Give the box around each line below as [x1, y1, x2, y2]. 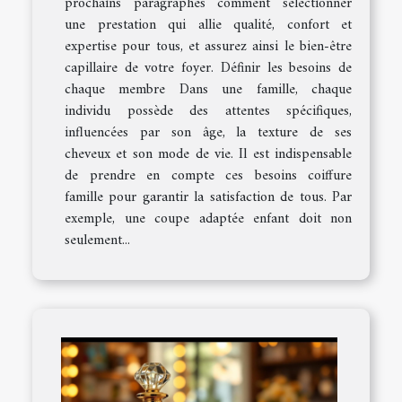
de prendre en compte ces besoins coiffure [65, 163, 352, 189]
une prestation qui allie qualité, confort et [65, 13, 352, 39]
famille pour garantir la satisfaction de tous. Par [65, 185, 352, 211]
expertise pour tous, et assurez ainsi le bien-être [65, 34, 352, 60]
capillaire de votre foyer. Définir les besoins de [65, 56, 352, 82]
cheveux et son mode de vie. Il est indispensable [65, 142, 352, 168]
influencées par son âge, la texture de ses [65, 120, 352, 146]
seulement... [65, 228, 130, 254]
